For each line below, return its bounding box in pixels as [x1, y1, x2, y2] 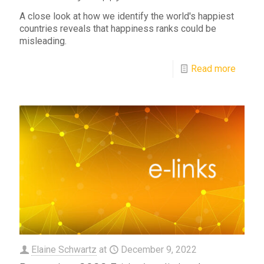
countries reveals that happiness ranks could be [19, 23, 216, 35]
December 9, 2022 [121, 244, 197, 256]
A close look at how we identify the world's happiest [19, 11, 234, 22]
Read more [191, 63, 236, 75]
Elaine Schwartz [31, 244, 97, 256]
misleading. [19, 35, 67, 47]
